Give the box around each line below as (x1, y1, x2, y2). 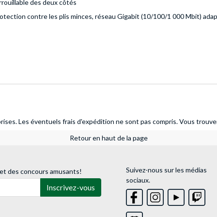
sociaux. (125, 176, 150, 185)
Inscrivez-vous (46, 183, 95, 192)
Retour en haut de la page (69, 134, 148, 142)
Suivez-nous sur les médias (125, 166, 207, 174)
